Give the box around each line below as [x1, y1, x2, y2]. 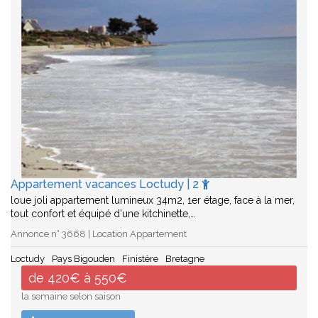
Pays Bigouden [52, 253, 115, 264]
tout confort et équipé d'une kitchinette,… [11, 207, 195, 219]
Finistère [122, 253, 158, 264]
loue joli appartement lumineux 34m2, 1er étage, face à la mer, [11, 194, 295, 206]
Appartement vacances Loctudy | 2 [11, 177, 202, 191]
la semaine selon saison [21, 290, 121, 302]
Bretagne [165, 253, 204, 264]
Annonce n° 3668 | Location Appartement [11, 228, 187, 239]
